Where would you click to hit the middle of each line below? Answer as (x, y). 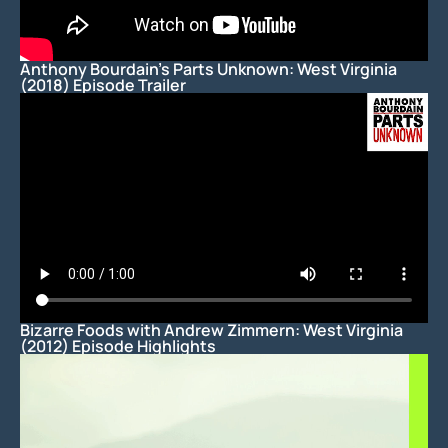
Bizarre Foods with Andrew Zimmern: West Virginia (211, 330)
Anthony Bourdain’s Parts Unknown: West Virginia (208, 68)
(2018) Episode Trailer (103, 84)
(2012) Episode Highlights (118, 346)
